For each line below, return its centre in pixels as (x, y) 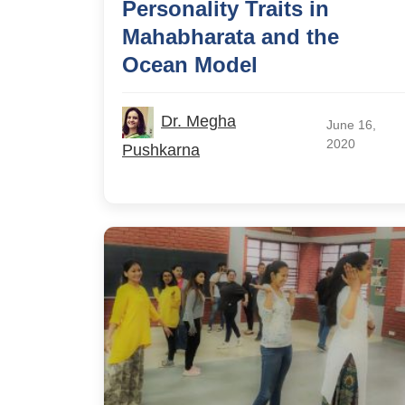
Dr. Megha (198, 121)
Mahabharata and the (231, 36)
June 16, (351, 124)
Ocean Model (190, 64)
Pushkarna (161, 150)
